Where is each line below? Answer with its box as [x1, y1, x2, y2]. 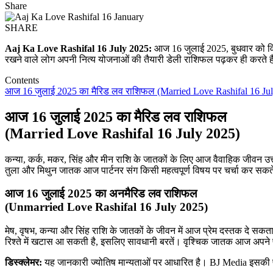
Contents [5, 74, 39, 85]
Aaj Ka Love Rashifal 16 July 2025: [5, 43, 152, 54]
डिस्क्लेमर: [5, 257, 42, 268]
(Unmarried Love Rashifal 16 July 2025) [5, 200, 208, 214]
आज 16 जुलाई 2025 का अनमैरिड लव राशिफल [5, 187, 197, 200]
